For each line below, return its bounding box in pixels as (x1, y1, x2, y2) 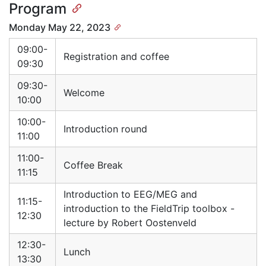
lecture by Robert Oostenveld (64, 217, 197, 229)
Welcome (64, 87, 104, 99)
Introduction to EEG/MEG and (64, 188, 197, 201)
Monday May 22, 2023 (9, 21, 110, 34)
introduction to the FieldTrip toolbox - (64, 202, 235, 215)
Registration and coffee (64, 50, 169, 63)
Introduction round (64, 123, 147, 135)
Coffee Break (64, 159, 123, 172)
